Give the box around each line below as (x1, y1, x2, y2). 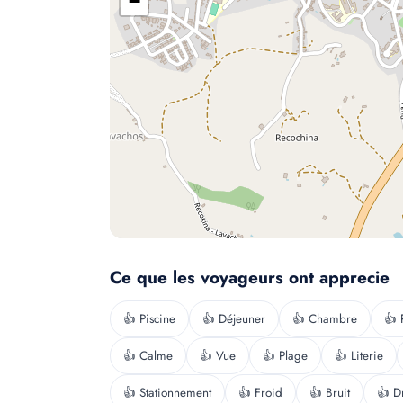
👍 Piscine (123, 310, 175, 327)
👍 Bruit (309, 384, 350, 401)
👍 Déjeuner (202, 310, 265, 327)
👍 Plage (263, 347, 308, 364)
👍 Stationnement (123, 384, 211, 401)
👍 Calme (123, 347, 173, 364)
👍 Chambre (292, 310, 357, 327)
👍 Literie (335, 347, 383, 364)
